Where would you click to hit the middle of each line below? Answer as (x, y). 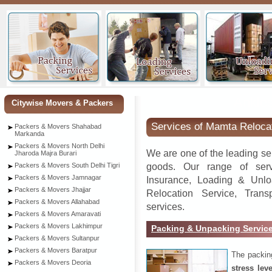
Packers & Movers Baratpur (56, 250)
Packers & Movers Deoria (53, 262)
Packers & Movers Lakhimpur (59, 226)
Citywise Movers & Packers (62, 103)
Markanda (29, 134)
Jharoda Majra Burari (46, 153)
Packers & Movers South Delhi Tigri (67, 165)
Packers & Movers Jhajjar (53, 189)
